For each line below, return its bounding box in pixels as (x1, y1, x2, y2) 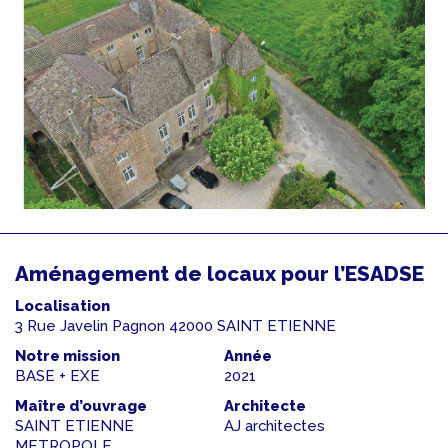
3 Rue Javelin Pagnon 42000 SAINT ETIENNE (15, 317, 336, 336)
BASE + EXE (15, 367, 100, 386)
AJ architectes (224, 417, 325, 436)
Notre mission (15, 347, 120, 366)
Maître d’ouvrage (15, 397, 147, 416)
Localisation (15, 297, 110, 316)
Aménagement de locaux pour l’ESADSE (15, 262, 424, 287)
